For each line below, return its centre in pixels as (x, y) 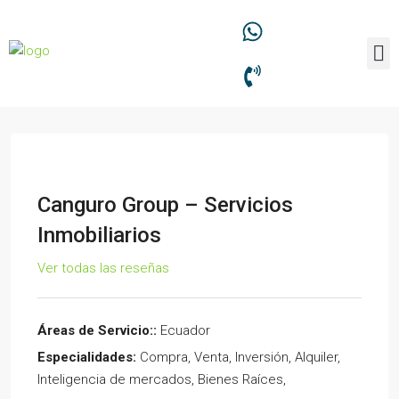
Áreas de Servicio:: (97, 330)
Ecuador (185, 330)
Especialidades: (87, 357)
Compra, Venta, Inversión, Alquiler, (240, 357)
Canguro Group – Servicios (165, 205)
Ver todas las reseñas (103, 268)
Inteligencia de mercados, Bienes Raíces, (162, 379)
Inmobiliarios (99, 235)
